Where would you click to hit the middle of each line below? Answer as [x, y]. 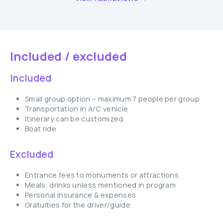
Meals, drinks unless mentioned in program [101, 185]
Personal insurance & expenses [81, 195]
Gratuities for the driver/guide [78, 205]
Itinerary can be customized [74, 119]
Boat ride [41, 129]
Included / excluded [69, 56]
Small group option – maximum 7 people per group [112, 99]
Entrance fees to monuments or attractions [102, 175]
